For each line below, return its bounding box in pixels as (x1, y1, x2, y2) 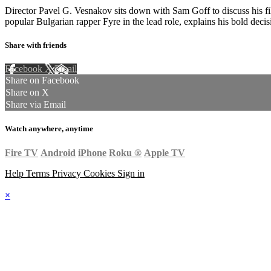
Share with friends (5, 41, 67, 50)
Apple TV (144, 147, 185, 158)
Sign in (117, 168, 145, 178)
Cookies (83, 168, 117, 178)
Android (41, 147, 76, 158)
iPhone (78, 147, 106, 158)
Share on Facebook (5, 75, 79, 86)
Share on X (5, 87, 49, 98)
